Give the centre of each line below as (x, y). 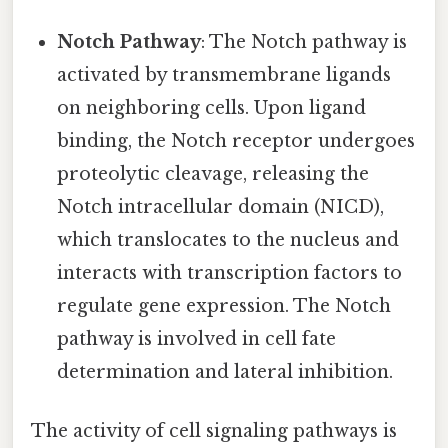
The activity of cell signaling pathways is (214, 430)
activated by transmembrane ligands (224, 74)
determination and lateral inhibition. (225, 371)
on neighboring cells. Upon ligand (212, 107)
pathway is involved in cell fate (197, 338)
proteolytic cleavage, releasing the (213, 173)
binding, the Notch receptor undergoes (236, 140)
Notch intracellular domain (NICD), (221, 206)
